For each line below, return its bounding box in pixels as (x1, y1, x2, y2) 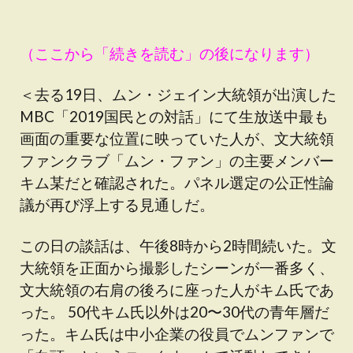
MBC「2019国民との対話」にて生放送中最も (20, 107, 329, 125)
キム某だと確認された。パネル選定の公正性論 (20, 173, 334, 191)
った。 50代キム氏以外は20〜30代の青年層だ (20, 303, 329, 321)
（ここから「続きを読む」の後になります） (20, 44, 319, 62)
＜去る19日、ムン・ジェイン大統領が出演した (20, 85, 336, 103)
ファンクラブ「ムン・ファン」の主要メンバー (20, 151, 334, 169)
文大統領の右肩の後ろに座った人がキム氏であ (20, 281, 334, 299)
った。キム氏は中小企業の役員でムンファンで (20, 325, 334, 343)
